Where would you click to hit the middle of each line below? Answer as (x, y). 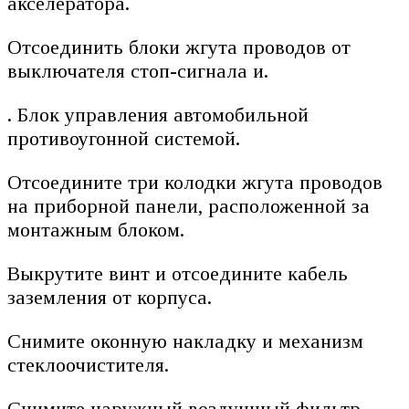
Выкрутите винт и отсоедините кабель (178, 274)
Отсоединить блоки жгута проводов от (179, 47)
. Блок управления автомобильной (158, 115)
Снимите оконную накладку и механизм (185, 341)
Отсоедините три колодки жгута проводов (195, 183)
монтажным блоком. (96, 230)
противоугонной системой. (124, 139)
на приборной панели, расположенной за (189, 206)
